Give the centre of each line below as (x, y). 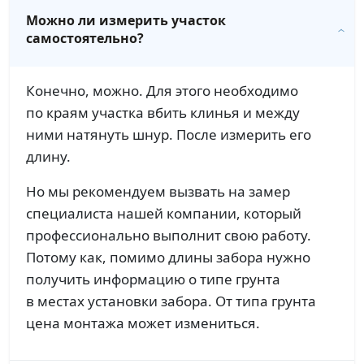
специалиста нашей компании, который (164, 213)
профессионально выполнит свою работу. (169, 235)
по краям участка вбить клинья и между (163, 112)
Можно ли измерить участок (126, 20)
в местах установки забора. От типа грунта (171, 301)
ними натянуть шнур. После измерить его (169, 134)
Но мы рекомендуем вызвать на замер (158, 191)
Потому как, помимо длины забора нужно (168, 257)
